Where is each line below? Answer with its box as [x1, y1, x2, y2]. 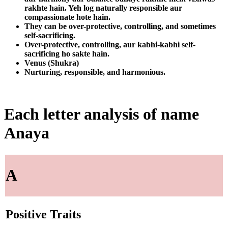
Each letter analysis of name [4, 105, 199, 124]
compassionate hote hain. [24, 12, 110, 21]
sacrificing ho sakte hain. [24, 49, 109, 58]
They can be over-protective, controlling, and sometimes [24, 21, 216, 31]
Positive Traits [6, 208, 81, 221]
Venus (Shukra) [24, 58, 79, 67]
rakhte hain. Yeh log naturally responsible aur [24, 3, 182, 12]
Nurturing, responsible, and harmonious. [24, 67, 165, 76]
